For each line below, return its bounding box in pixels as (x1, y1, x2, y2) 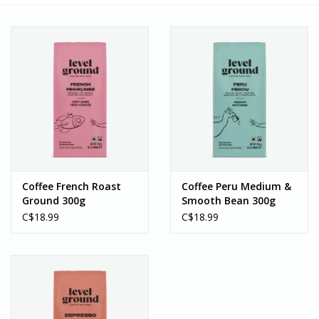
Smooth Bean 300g (182, 194, 276, 208)
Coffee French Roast (22, 179, 121, 194)
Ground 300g (22, 194, 85, 208)
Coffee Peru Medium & (182, 179, 291, 194)
